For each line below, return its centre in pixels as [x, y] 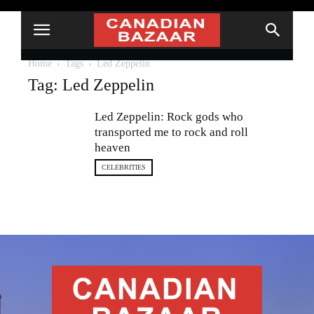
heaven [112, 148]
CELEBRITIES [124, 167]
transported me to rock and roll [171, 132]
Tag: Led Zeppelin [91, 85]
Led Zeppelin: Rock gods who [169, 117]
